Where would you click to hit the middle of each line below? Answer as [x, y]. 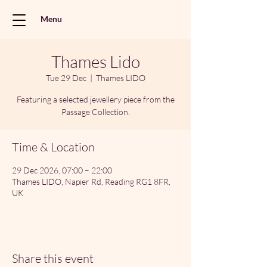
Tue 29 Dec [66, 78]
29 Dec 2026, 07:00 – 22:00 [62, 170]
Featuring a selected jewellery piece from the [95, 99]
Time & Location [53, 147]
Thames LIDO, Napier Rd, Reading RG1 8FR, [91, 181]
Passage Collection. [95, 112]
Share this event [53, 258]
